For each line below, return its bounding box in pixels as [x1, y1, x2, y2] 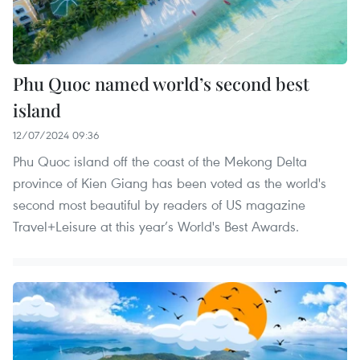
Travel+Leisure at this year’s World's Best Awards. [13, 216, 299, 235]
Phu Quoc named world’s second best [13, 71, 309, 96]
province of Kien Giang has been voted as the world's [13, 173, 326, 192]
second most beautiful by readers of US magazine [13, 194, 305, 214]
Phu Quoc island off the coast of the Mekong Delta [13, 151, 307, 170]
